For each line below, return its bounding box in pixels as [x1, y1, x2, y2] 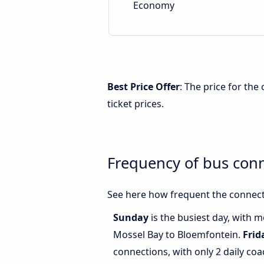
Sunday [113, 211, 151, 225]
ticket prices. [107, 97, 164, 110]
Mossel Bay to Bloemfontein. [113, 228, 243, 242]
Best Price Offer [107, 80, 180, 93]
